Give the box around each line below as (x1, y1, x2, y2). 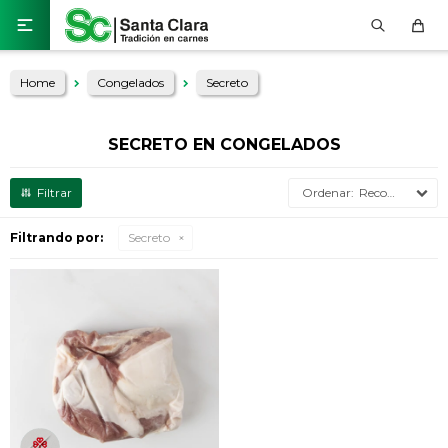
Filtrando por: (10, 230, 103, 245)
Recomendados (359, 185, 387, 200)
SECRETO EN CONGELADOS (107, 135, 341, 154)
